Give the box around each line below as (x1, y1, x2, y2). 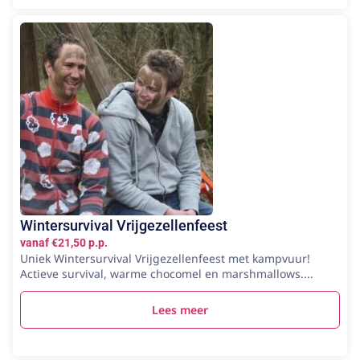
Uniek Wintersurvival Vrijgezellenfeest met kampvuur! (20, 250, 310, 266)
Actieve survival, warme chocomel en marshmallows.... (20, 265, 313, 281)
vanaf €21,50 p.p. (20, 235, 108, 249)
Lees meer (152, 301, 208, 317)
